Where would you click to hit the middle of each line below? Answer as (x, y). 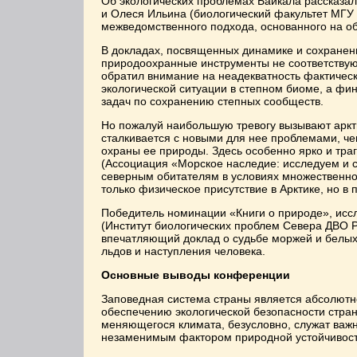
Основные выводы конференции (196, 275)
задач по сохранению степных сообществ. (212, 101)
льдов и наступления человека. (183, 251)
